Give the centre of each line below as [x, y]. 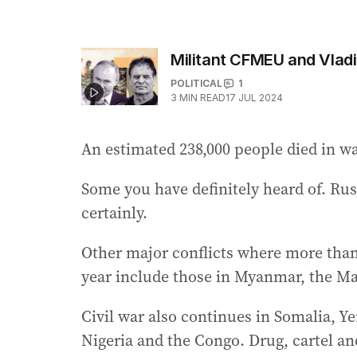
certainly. [114, 213]
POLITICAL [196, 84]
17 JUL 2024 [254, 98]
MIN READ [202, 98]
